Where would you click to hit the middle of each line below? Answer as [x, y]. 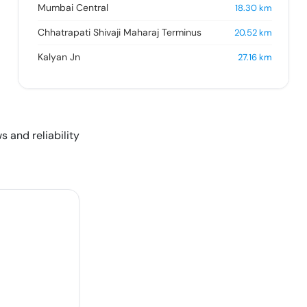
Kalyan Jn [59, 57]
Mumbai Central [73, 8]
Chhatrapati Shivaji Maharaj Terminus [119, 33]
